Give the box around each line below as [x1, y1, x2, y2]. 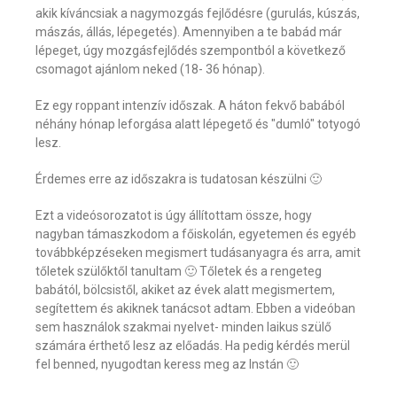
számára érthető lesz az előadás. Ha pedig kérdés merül [35, 339, 350, 354]
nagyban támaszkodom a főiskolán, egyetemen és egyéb [35, 227, 356, 242]
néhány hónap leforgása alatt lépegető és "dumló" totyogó [35, 117, 361, 132]
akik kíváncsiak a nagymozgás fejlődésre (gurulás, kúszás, [35, 6, 360, 21]
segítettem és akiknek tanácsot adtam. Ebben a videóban [35, 301, 355, 316]
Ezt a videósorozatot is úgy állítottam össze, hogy [35, 208, 312, 223]
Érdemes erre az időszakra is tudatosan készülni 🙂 [35, 172, 322, 187]
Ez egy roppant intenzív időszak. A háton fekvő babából [35, 98, 345, 113]
